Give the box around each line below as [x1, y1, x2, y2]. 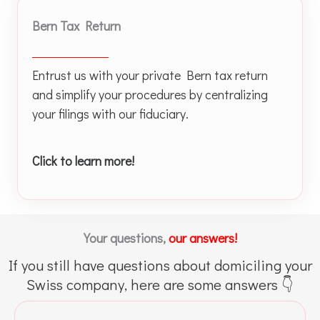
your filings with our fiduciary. [32, 104, 189, 122]
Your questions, [83, 229, 169, 246]
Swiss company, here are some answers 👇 [26, 274, 294, 294]
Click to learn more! [32, 151, 134, 169]
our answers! [168, 229, 237, 246]
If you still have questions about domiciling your [8, 254, 312, 274]
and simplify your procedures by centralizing [32, 85, 268, 103]
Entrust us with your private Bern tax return [32, 66, 268, 84]
